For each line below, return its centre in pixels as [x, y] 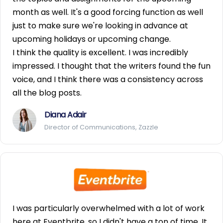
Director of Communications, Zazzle [101, 127]
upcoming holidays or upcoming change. [92, 39]
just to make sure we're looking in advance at [100, 26]
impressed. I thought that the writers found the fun [111, 66]
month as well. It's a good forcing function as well [108, 12]
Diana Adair [65, 115]
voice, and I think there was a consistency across [108, 80]
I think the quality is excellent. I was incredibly [100, 53]
